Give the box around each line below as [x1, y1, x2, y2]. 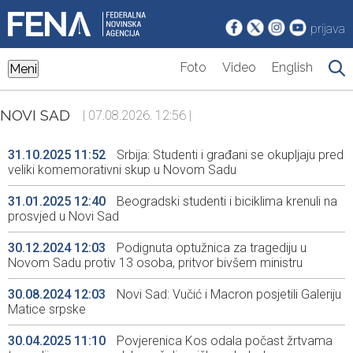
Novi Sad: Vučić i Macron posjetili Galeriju [113, 287, 341, 303]
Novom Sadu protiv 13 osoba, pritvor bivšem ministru [8, 255, 303, 271]
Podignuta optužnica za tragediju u [113, 240, 307, 256]
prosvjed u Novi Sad [8, 209, 119, 225]
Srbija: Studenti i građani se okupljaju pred [113, 147, 344, 163]
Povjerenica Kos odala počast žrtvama [113, 333, 333, 349]
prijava [310, 21, 345, 37]
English [272, 60, 313, 76]
